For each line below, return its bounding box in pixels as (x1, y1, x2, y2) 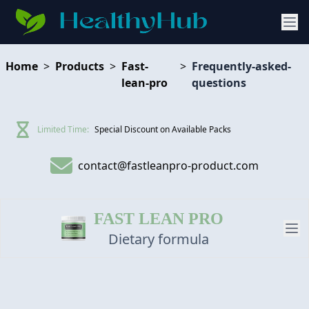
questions (192, 75, 246, 90)
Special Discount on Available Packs (94, 123, 231, 135)
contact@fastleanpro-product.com (78, 158, 259, 173)
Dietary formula (108, 230, 209, 248)
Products (55, 59, 104, 74)
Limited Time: (37, 123, 89, 135)
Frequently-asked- (192, 59, 291, 74)
